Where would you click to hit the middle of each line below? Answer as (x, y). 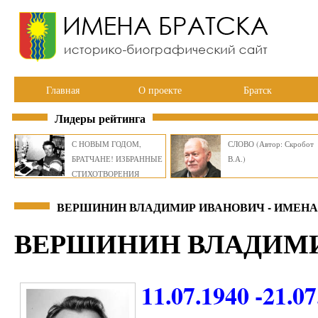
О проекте (160, 90)
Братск (257, 90)
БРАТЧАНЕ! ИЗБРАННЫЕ (117, 159)
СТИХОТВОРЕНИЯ (105, 174)
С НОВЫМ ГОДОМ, (106, 144)
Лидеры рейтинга (100, 118)
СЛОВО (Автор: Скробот (271, 144)
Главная (63, 90)
